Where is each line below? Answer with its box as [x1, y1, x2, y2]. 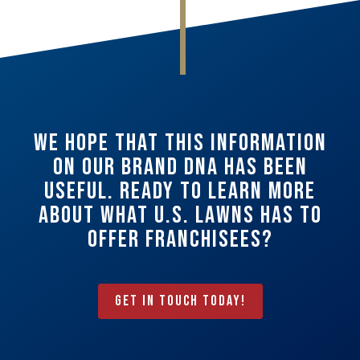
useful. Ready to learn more [44, 176, 316, 206]
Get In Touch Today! [114, 292, 246, 309]
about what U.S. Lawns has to [38, 200, 322, 230]
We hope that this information [33, 128, 327, 157]
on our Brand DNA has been [52, 152, 308, 182]
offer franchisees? [87, 224, 273, 254]
